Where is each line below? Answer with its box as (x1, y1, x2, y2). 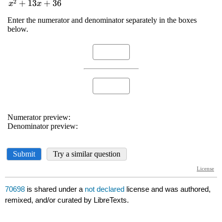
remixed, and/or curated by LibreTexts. (5, 196, 129, 205)
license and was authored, (126, 185, 211, 194)
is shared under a (25, 185, 85, 194)
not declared (85, 185, 127, 194)
